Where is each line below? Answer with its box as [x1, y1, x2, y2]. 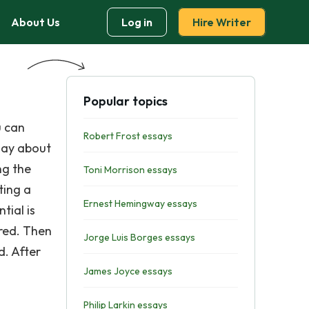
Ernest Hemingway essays [83, 197, 197, 210]
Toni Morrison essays [83, 163, 177, 176]
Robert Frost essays [83, 130, 172, 142]
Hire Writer [192, 15, 251, 29]
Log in [121, 15, 152, 29]
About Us [11, 15, 60, 29]
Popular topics [83, 93, 168, 109]
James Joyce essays [83, 265, 172, 277]
